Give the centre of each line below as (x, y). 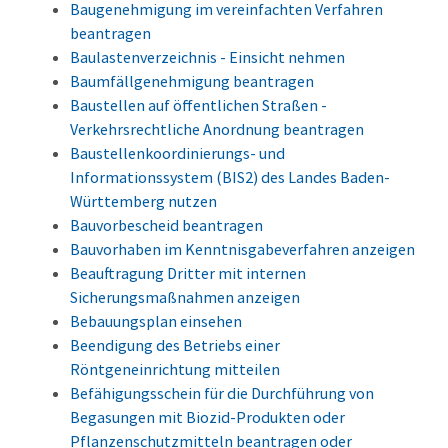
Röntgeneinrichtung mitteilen (175, 369)
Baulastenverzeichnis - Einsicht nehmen (207, 57)
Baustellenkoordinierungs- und (177, 153)
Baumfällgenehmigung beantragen (192, 81)
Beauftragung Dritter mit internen (188, 273)
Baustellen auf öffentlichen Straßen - (198, 105)
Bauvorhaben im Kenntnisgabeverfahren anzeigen (242, 249)
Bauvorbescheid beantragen (166, 225)
